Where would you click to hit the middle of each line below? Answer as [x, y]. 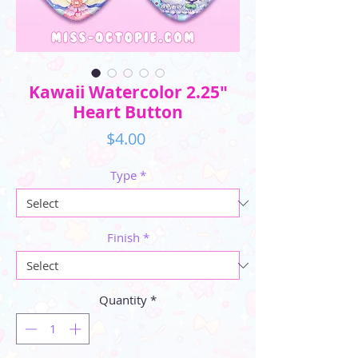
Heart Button [128, 112]
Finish [123, 237]
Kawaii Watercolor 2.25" [128, 92]
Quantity [123, 300]
